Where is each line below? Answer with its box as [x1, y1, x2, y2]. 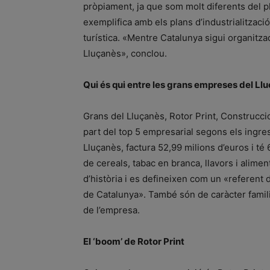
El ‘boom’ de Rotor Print [83, 236, 184, 247]
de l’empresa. [83, 204, 140, 216]
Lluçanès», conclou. [83, 48, 167, 59]
